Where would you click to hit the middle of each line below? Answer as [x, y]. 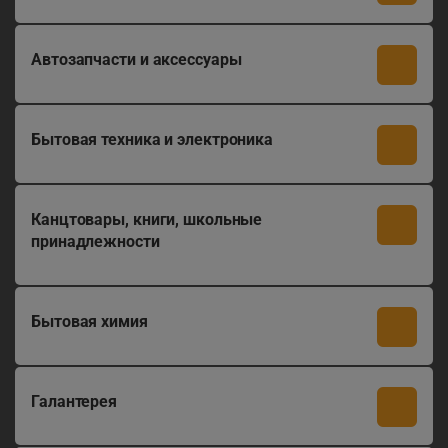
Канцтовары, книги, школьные [147, 219]
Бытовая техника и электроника [152, 139]
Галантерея [74, 401]
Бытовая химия [89, 321]
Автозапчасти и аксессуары [136, 59]
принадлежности [95, 241]
